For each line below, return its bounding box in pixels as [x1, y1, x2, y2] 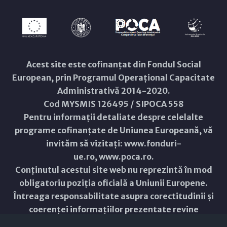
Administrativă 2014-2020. [57, 86, 170, 96]
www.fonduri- [124, 138, 181, 148]
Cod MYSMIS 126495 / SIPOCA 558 [44, 99, 183, 109]
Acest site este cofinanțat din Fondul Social [26, 59, 201, 69]
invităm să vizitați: [46, 138, 124, 148]
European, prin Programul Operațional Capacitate [12, 72, 215, 83]
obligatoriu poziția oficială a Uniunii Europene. [19, 178, 208, 188]
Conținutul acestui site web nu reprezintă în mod [15, 165, 212, 175]
